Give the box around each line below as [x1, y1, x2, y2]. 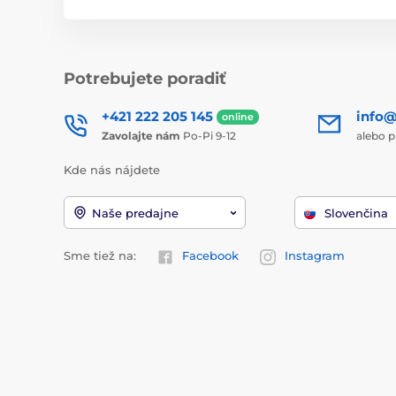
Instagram [285, 248, 345, 263]
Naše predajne [92, 206, 179, 221]
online [222, 110, 254, 124]
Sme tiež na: [64, 248, 136, 263]
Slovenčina [324, 206, 388, 221]
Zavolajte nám [102, 128, 180, 142]
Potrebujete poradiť [64, 68, 226, 88]
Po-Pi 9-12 [180, 128, 236, 142]
